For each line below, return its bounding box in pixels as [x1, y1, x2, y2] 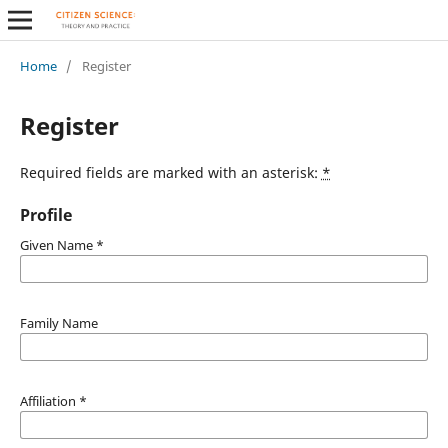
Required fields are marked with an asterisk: [19, 162, 322, 182]
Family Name [19, 313, 98, 332]
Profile [19, 203, 72, 226]
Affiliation [19, 391, 79, 410]
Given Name [19, 235, 96, 254]
